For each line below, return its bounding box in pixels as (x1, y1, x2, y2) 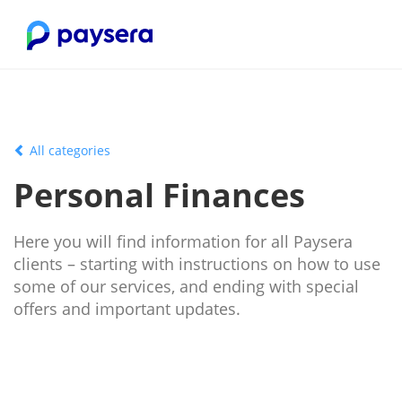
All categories (26, 142, 110, 159)
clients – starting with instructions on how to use (13, 253, 380, 275)
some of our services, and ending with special (13, 275, 359, 297)
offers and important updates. (13, 298, 240, 319)
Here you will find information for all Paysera (13, 231, 353, 252)
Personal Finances (13, 173, 305, 217)
